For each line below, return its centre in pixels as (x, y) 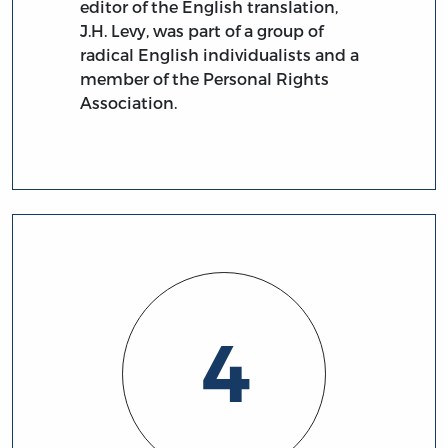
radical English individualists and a (220, 54)
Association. (129, 102)
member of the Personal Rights (205, 78)
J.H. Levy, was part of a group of (202, 30)
